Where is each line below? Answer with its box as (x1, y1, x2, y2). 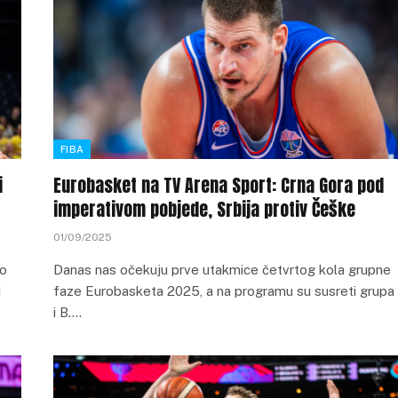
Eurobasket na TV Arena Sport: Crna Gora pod (53, 171, 384, 199)
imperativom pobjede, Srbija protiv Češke (53, 195, 355, 223)
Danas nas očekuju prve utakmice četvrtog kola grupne (53, 262, 391, 277)
